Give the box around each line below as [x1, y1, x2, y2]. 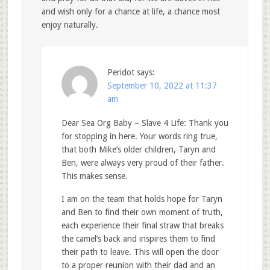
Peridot [107, 67, 134, 77]
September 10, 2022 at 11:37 [107, 80, 217, 90]
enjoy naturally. [41, 19, 98, 30]
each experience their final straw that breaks [61, 220, 224, 230]
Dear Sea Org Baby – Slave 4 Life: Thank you [61, 118, 228, 128]
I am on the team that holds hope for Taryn [61, 193, 222, 204]
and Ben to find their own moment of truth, [61, 207, 223, 217]
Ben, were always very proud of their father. [61, 157, 224, 168]
